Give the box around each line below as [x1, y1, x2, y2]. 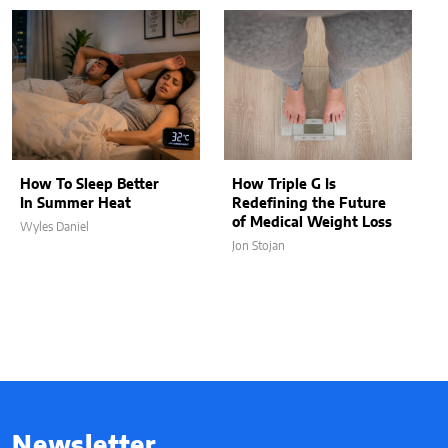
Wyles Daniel [20, 220, 89, 233]
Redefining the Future [232, 196, 386, 211]
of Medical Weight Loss [232, 215, 392, 230]
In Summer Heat [20, 196, 131, 211]
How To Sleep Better [20, 177, 159, 192]
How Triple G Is [232, 177, 336, 192]
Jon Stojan [232, 239, 285, 252]
